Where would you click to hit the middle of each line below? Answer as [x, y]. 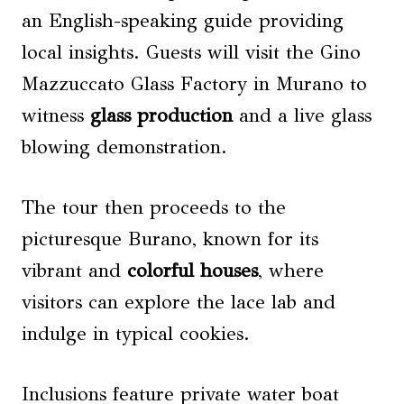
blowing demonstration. [124, 147]
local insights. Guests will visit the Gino [191, 53]
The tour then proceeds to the [154, 208]
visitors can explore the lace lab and [179, 303]
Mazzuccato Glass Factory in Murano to [194, 84]
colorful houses [193, 271]
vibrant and [74, 271]
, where [291, 271]
